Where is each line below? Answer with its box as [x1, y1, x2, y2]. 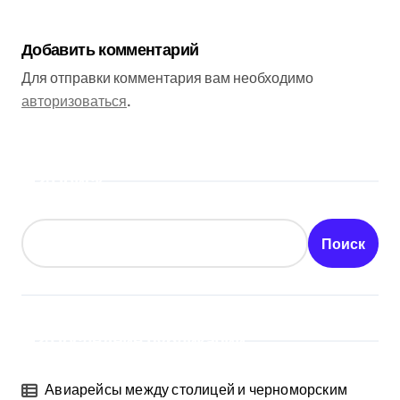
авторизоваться [21, 92, 127, 110]
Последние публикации [50, 329, 245, 352]
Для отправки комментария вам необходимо [21, 69, 313, 87]
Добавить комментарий [21, 39, 199, 59]
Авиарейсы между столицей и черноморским [45, 380, 348, 398]
